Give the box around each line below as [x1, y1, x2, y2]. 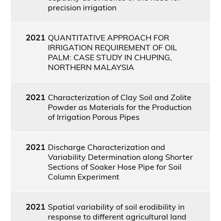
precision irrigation [47, 2, 116, 12]
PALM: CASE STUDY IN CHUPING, [47, 52, 172, 62]
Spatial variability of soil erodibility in [47, 201, 184, 212]
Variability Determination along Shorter [47, 151, 193, 162]
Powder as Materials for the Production [47, 102, 191, 112]
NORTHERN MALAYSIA [47, 62, 134, 72]
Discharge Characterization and [47, 142, 165, 152]
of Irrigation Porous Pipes [47, 111, 140, 122]
